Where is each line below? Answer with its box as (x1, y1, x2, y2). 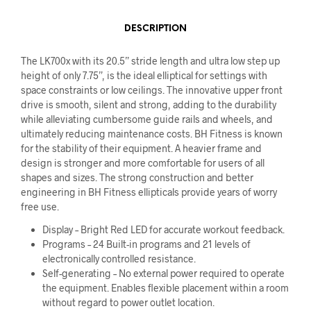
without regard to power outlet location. (42, 296, 215, 309)
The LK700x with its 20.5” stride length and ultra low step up (21, 55, 280, 67)
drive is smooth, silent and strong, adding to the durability (21, 99, 276, 111)
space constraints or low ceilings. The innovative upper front (21, 84, 283, 96)
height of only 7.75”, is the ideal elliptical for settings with (21, 69, 267, 82)
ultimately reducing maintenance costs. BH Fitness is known (21, 128, 283, 140)
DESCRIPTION (124, 24, 187, 33)
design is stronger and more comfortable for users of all (21, 157, 264, 169)
